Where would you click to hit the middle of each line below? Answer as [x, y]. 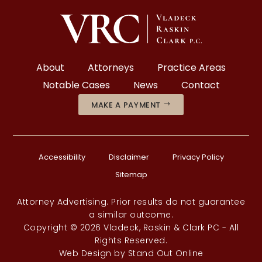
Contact [200, 85]
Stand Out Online [166, 254]
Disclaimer [129, 157]
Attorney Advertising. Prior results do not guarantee [131, 202]
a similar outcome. [131, 215]
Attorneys [111, 67]
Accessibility [62, 157]
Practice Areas [192, 67]
